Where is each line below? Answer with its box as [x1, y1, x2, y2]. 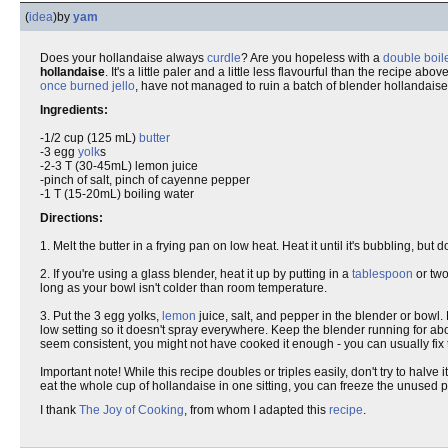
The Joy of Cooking [79, 403, 184, 417]
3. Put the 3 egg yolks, [40, 309, 162, 323]
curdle [207, 51, 241, 65]
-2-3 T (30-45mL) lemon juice [40, 159, 198, 173]
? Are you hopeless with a [241, 51, 383, 65]
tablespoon [352, 267, 413, 281]
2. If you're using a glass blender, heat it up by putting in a [40, 267, 352, 281]
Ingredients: [40, 103, 108, 117]
